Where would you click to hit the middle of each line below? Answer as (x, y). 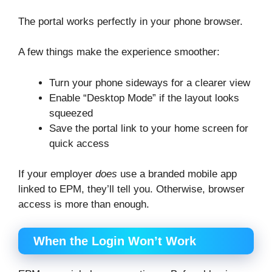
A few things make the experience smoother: (119, 52)
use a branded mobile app (177, 174)
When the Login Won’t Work (115, 241)
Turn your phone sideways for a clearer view (150, 83)
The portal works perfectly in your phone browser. (131, 21)
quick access (79, 143)
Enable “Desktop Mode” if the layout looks (144, 98)
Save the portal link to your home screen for (149, 128)
